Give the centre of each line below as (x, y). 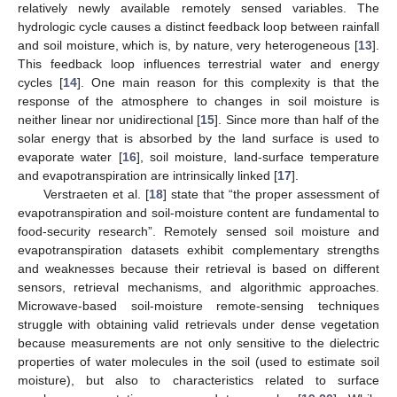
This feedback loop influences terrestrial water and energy (198, 64)
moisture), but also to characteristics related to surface (198, 381)
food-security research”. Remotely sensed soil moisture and (198, 232)
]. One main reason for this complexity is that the (228, 83)
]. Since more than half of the (297, 120)
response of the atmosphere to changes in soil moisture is (198, 101)
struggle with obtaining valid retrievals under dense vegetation (198, 325)
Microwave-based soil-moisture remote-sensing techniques (198, 306)
